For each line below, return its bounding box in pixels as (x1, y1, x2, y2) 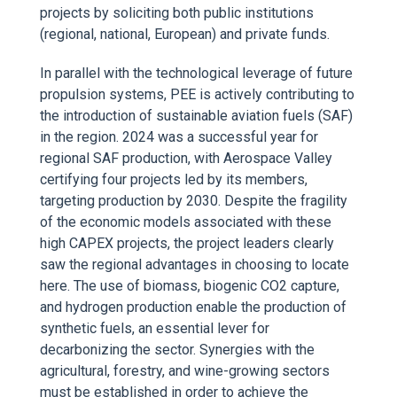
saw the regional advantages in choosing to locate (40, 256, 349, 273)
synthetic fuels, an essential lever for (40, 320, 269, 337)
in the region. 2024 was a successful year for (40, 128, 318, 145)
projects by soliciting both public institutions (40, 4, 314, 21)
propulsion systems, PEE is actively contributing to (40, 86, 354, 103)
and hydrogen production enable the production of (40, 299, 346, 315)
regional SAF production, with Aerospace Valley (40, 150, 332, 167)
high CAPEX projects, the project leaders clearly (40, 235, 334, 252)
